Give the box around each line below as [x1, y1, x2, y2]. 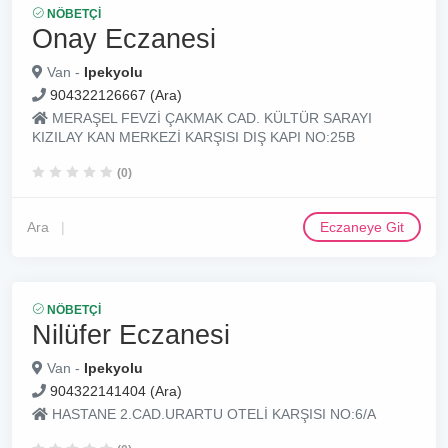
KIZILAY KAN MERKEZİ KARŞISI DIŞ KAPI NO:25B [32, 129, 355, 145]
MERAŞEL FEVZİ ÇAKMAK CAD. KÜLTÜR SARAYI [48, 110, 372, 126]
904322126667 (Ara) [50, 87, 182, 103]
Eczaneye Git [320, 219, 404, 235]
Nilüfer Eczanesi [32, 319, 230, 350]
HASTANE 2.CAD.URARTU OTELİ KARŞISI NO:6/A [48, 406, 376, 422]
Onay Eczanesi [32, 23, 216, 54]
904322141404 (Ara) [50, 383, 182, 399]
